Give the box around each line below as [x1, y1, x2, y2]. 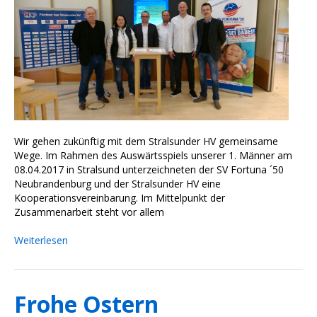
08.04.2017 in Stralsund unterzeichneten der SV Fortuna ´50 [14, 162, 284, 176]
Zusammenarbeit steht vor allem [14, 204, 164, 219]
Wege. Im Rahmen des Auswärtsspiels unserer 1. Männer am [14, 148, 292, 162]
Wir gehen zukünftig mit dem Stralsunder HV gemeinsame [14, 134, 278, 148]
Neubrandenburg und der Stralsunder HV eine [14, 176, 221, 190]
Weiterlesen [14, 233, 68, 247]
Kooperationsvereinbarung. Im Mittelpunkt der [14, 190, 225, 204]
